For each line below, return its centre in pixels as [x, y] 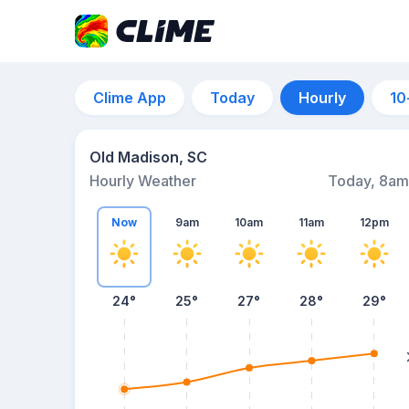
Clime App [130, 98]
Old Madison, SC [148, 157]
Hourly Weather [143, 181]
